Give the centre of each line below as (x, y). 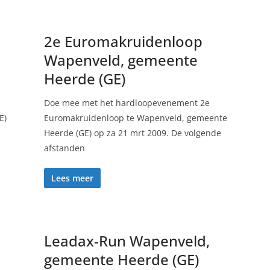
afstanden (64, 148)
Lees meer (72, 178)
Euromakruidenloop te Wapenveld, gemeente (135, 118)
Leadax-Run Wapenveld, (127, 241)
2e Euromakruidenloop (123, 41)
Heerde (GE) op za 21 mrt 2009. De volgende (132, 133)
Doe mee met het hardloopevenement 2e (127, 103)
